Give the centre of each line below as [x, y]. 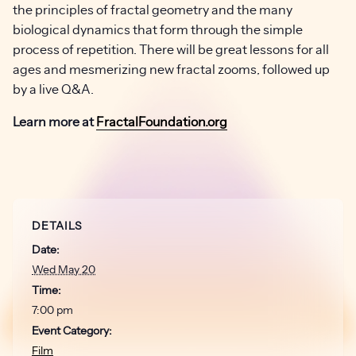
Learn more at [54, 122]
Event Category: [72, 331]
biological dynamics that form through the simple [158, 29]
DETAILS [57, 226]
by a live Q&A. [53, 89]
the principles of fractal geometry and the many [153, 10]
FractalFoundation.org [162, 122]
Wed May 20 [64, 269]
